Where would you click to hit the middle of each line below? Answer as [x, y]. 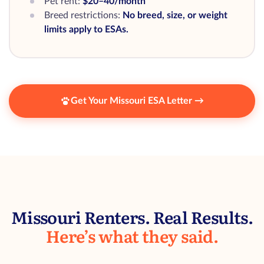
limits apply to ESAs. [86, 29]
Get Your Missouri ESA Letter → [137, 101]
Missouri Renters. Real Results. [132, 217]
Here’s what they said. [132, 236]
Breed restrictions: [83, 15]
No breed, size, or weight [175, 15]
